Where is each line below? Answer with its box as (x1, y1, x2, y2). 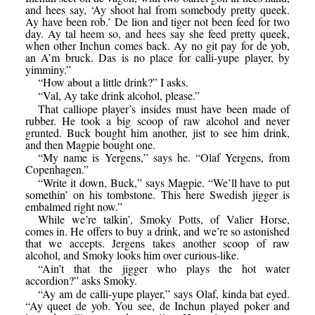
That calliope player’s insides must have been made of (38, 101, 290, 116)
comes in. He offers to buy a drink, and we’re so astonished (25, 224, 290, 239)
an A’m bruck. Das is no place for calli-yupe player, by (25, 49, 290, 65)
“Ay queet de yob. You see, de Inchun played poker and (25, 297, 290, 313)
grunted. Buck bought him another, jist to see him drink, (25, 124, 290, 140)
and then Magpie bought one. (25, 136, 155, 152)
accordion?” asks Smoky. (25, 272, 137, 288)
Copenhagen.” (25, 162, 89, 177)
